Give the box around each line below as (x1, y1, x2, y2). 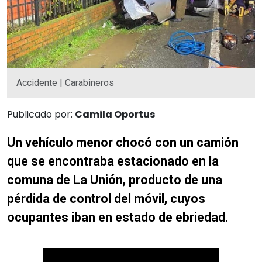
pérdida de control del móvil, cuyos (7, 191, 205, 206)
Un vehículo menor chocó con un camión (7, 135, 239, 150)
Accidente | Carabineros (16, 77, 114, 88)
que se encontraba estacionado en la (7, 153, 219, 168)
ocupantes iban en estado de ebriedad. (7, 209, 232, 225)
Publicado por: (7, 107, 75, 121)
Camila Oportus (75, 107, 155, 121)
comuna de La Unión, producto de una (7, 172, 222, 187)
